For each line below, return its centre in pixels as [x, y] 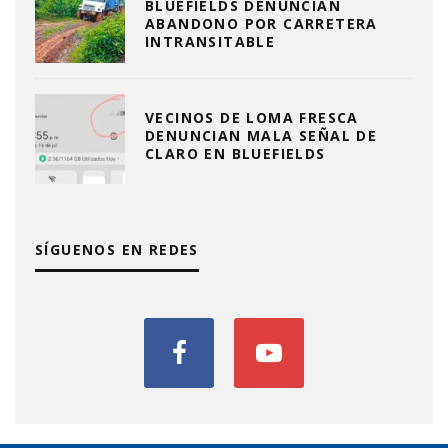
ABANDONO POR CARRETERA [261, 24]
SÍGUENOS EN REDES [117, 249]
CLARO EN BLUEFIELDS [235, 154]
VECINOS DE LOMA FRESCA [252, 118]
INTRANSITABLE [210, 42]
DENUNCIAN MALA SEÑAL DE [261, 136]
